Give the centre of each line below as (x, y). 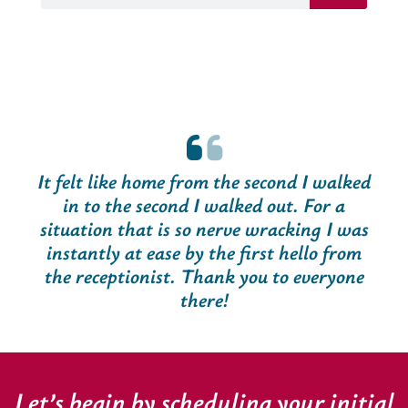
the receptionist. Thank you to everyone (204, 276)
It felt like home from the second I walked (204, 181)
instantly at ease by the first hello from (204, 252)
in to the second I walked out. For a (204, 205)
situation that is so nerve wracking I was (204, 229)
